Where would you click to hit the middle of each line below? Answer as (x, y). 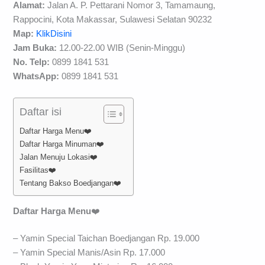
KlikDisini (54, 34)
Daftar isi (41, 112)
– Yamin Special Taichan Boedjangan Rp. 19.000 (106, 239)
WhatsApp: (38, 77)
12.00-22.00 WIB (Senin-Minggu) (121, 48)
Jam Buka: (35, 48)
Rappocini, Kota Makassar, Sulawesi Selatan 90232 (113, 20)
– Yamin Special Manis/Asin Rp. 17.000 (89, 253)
